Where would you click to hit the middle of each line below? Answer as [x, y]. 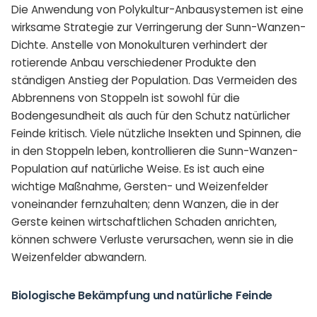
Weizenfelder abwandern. [79, 257]
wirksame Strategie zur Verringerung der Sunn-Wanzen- [158, 27]
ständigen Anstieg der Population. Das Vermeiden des [154, 80]
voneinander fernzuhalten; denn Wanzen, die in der [145, 204]
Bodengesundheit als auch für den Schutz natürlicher [151, 115]
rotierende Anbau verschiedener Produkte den [134, 62]
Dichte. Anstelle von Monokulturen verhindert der [139, 45]
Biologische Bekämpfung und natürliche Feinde [142, 295]
